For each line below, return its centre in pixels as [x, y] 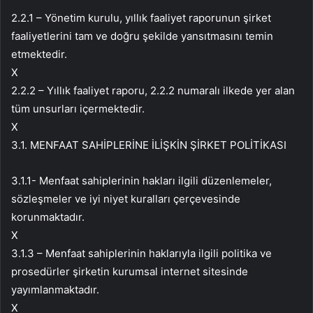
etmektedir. [39, 54]
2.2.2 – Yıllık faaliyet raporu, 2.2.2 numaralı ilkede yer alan [153, 91]
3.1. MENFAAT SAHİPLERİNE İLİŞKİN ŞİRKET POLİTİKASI [149, 145]
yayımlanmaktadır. [55, 290]
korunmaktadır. [48, 217]
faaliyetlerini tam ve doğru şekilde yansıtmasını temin [142, 36]
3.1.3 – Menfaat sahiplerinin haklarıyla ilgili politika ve [141, 254]
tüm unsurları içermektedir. [78, 109]
